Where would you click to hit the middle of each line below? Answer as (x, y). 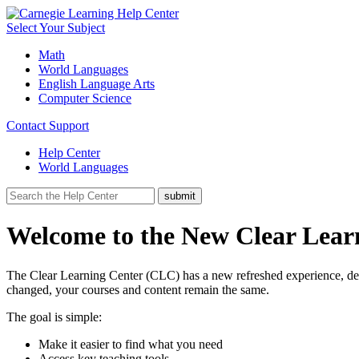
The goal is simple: (56, 317)
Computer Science (85, 98)
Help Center (69, 153)
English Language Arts (97, 84)
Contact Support (48, 125)
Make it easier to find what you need (131, 344)
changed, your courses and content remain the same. (139, 289)
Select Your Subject (56, 28)
